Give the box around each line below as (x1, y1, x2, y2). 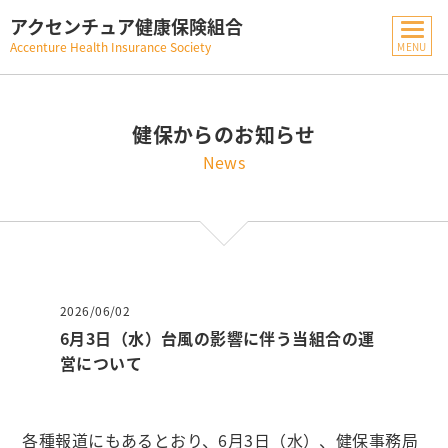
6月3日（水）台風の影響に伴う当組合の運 (60, 326, 375, 350)
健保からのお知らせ (132, 119, 316, 149)
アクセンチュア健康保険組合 (10, 13, 243, 40)
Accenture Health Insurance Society (10, 38, 211, 56)
